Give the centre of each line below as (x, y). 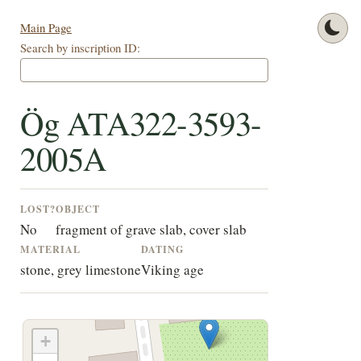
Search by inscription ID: (80, 48)
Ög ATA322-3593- (141, 123)
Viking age (172, 270)
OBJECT (77, 209)
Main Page (46, 28)
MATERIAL (50, 249)
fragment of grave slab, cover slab (151, 230)
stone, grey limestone (80, 270)
